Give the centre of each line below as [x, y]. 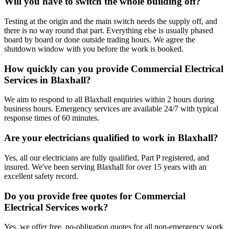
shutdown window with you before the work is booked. [94, 49]
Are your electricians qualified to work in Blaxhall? [111, 138]
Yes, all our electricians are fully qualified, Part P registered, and [107, 157]
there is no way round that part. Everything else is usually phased [109, 30]
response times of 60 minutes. [52, 118]
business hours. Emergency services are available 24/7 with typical [111, 109]
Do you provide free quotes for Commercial [95, 196]
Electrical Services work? [56, 207]
